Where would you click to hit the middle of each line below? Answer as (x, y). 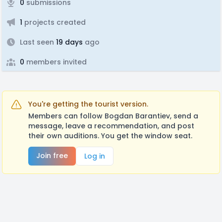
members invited (55, 62)
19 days (68, 42)
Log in (95, 156)
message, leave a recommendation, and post (111, 126)
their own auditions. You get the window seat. (110, 136)
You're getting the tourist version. (88, 104)
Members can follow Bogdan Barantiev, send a (113, 116)
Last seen (37, 42)
